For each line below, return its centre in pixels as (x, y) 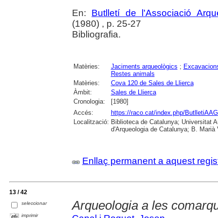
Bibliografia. (96, 35)
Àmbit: (82, 92)
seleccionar (34, 203)
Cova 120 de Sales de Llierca (152, 83)
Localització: (91, 122)
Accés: (83, 113)
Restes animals (133, 74)
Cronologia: (89, 102)
